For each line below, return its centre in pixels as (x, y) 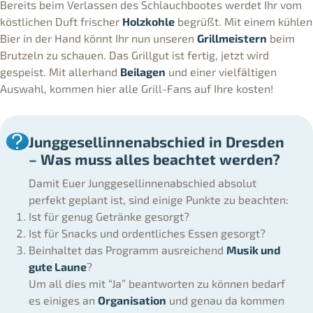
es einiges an (63, 300)
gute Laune (57, 266)
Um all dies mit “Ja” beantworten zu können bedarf (156, 283)
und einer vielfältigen (221, 72)
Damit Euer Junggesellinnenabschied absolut (142, 182)
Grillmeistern (232, 38)
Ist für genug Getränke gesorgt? (109, 216)
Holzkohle (148, 22)
